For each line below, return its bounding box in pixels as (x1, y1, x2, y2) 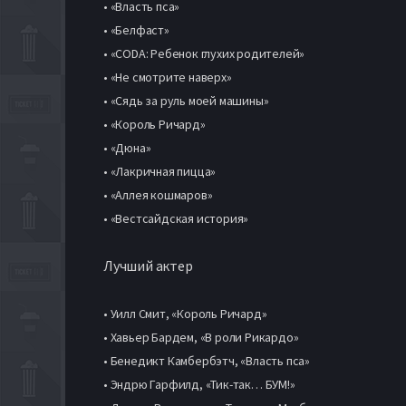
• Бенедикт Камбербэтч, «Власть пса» (103, 352, 310, 369)
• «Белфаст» (103, 21, 169, 38)
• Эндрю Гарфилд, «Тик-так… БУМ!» (103, 375, 295, 392)
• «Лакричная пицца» (103, 162, 217, 179)
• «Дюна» (103, 139, 151, 156)
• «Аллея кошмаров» (103, 186, 213, 203)
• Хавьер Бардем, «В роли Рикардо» (103, 328, 299, 345)
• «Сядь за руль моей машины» (103, 92, 269, 109)
